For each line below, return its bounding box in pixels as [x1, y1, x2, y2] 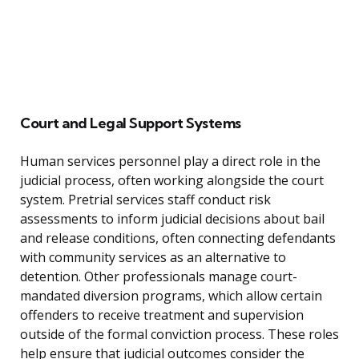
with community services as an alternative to [20, 248, 286, 267]
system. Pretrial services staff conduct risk [20, 191, 271, 209]
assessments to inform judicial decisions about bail [20, 210, 325, 228]
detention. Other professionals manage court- [20, 268, 297, 286]
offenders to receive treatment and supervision [20, 306, 304, 325]
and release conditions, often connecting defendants [20, 229, 336, 248]
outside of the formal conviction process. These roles [20, 325, 339, 344]
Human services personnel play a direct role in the [20, 152, 321, 171]
